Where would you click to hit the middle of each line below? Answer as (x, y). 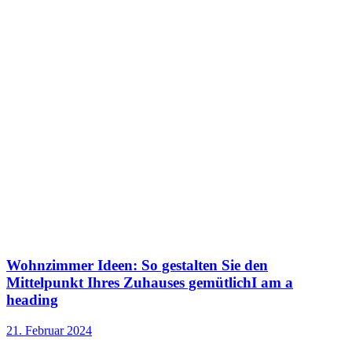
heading (32, 299)
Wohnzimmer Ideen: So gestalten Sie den (137, 265)
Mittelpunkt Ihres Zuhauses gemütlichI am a (150, 282)
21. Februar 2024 (49, 330)
